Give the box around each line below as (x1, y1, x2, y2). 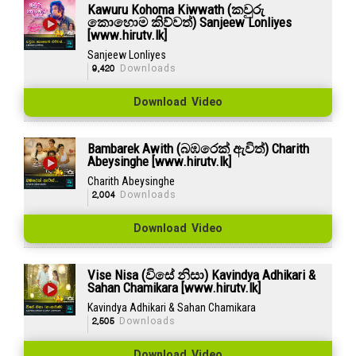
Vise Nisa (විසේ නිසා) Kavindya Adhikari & (87, 266, 315, 283)
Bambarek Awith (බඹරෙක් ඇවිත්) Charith (87, 140, 309, 157)
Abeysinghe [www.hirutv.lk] (87, 153, 231, 169)
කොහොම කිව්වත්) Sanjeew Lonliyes (87, 14, 292, 30)
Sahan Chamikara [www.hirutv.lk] (87, 279, 261, 296)
